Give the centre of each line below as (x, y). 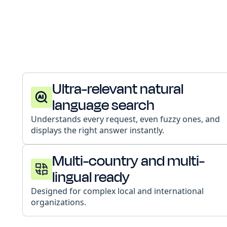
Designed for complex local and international (117, 191)
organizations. (58, 202)
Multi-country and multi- (128, 161)
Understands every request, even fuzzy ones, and (125, 119)
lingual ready (91, 177)
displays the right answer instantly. (97, 130)
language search (103, 105)
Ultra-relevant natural (118, 89)
